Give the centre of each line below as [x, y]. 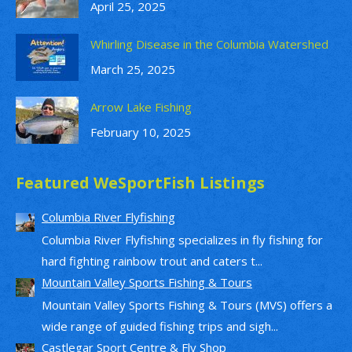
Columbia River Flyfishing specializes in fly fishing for [182, 239]
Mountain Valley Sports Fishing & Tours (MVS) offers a [187, 304]
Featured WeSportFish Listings [140, 182]
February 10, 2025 [141, 132]
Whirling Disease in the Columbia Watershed [209, 44]
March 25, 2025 [133, 69]
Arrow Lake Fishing [141, 106]
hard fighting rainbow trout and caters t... [152, 260]
